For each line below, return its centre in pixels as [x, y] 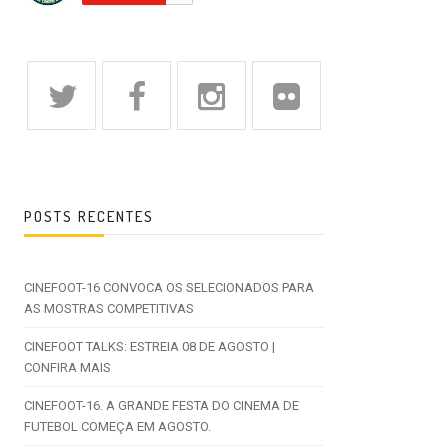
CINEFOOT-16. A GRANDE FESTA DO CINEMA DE [161, 405]
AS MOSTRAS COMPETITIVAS [109, 308]
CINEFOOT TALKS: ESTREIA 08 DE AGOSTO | [149, 346]
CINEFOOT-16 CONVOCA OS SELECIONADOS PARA [169, 287]
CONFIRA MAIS [67, 367]
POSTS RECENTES [89, 216]
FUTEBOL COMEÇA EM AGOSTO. [117, 426]
